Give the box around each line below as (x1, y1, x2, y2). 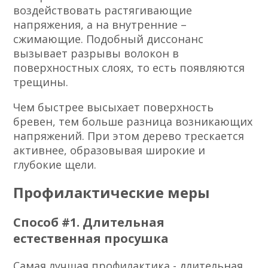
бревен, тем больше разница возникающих (13, 114, 253, 129)
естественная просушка (13, 230, 169, 247)
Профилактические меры (13, 182, 211, 203)
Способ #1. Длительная (13, 214, 165, 231)
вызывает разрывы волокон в (13, 46, 179, 61)
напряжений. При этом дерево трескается (13, 129, 245, 144)
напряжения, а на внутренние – (13, 17, 187, 32)
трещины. (13, 75, 69, 90)
